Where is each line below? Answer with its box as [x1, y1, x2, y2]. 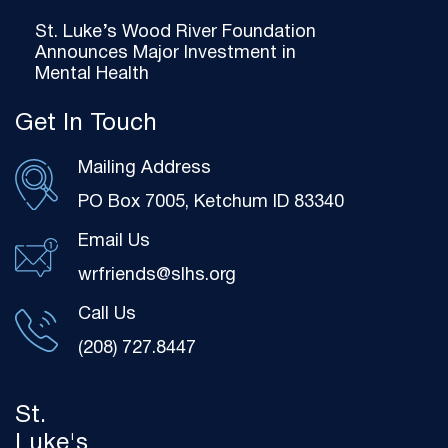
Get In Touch [15, 113, 157, 135]
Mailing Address [78, 160, 211, 177]
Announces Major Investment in [35, 45, 296, 62]
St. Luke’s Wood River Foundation [35, 24, 316, 41]
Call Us [78, 306, 136, 323]
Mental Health [35, 66, 149, 83]
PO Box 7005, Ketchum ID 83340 [78, 194, 344, 211]
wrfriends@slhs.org [78, 267, 236, 284]
